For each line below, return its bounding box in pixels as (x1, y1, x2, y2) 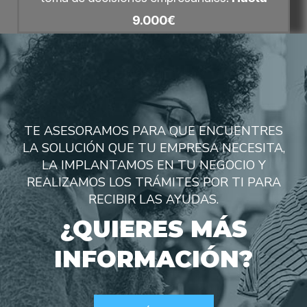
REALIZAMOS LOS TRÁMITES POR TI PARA (26, 174, 281, 191)
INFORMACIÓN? (54, 245, 253, 274)
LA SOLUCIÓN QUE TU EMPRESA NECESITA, (22, 140, 285, 157)
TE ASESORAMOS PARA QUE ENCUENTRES (24, 123, 283, 140)
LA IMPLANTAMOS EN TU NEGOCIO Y (41, 157, 266, 174)
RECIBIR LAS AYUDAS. (88, 191, 219, 208)
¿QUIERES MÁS (60, 214, 247, 244)
